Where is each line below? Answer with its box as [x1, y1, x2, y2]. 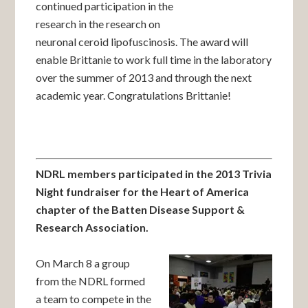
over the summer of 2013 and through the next [36, 71, 252, 84]
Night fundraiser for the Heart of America [36, 185, 250, 198]
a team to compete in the [36, 292, 152, 305]
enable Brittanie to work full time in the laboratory [36, 53, 272, 66]
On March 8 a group [36, 256, 131, 269]
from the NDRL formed [36, 274, 146, 287]
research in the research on [36, 17, 161, 30]
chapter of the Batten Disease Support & [36, 203, 245, 216]
